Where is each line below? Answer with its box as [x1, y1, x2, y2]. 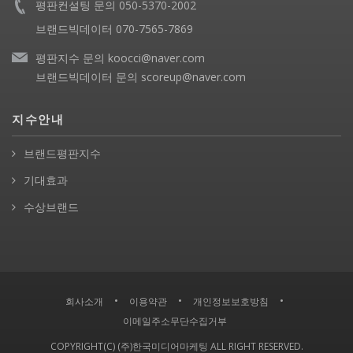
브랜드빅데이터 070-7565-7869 [35, 21, 193, 37]
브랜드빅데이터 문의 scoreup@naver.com [35, 69, 246, 85]
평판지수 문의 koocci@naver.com [35, 50, 205, 66]
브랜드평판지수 [24, 146, 101, 162]
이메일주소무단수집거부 [122, 314, 227, 329]
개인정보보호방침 [193, 295, 269, 309]
